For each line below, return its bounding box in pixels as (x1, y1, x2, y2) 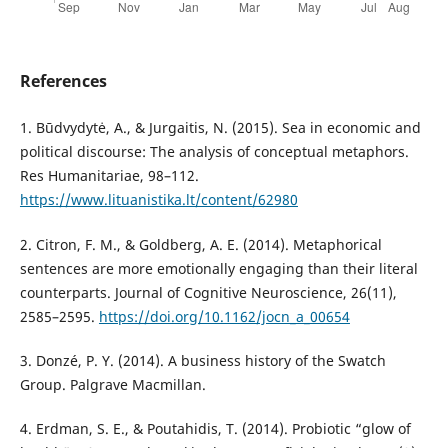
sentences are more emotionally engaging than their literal (19, 258, 418, 278)
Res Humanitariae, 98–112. (19, 166, 199, 186)
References (19, 70, 107, 93)
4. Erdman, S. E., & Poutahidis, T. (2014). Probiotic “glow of (19, 418, 411, 438)
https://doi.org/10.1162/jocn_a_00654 (98, 306, 350, 326)
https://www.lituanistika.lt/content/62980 (19, 190, 298, 210)
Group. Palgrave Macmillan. (19, 374, 206, 394)
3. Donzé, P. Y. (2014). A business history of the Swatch (19, 350, 386, 370)
